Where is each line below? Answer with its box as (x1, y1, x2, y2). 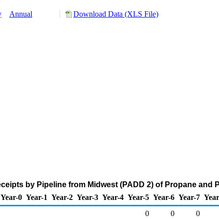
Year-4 (102, 193, 124, 201)
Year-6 (153, 193, 175, 201)
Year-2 (51, 193, 73, 201)
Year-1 (26, 193, 47, 201)
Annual (9, 10, 32, 18)
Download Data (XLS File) (73, 10, 158, 18)
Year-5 (128, 193, 149, 201)
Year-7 (178, 193, 200, 201)
